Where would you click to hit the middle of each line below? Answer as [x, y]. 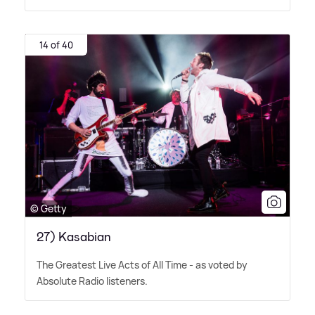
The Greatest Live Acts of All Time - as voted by [142, 264]
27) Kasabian [74, 237]
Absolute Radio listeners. [92, 281]
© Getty [49, 208]
